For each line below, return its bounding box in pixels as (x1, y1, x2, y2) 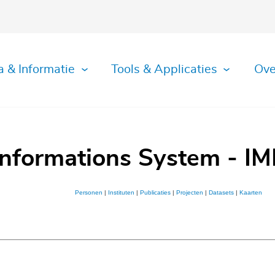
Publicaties (139, 189, 171, 196)
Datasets (208, 189, 234, 196)
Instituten (107, 189, 134, 196)
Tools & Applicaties (111, 63, 218, 76)
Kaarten (239, 189, 262, 196)
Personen (74, 189, 103, 196)
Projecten (176, 189, 203, 196)
